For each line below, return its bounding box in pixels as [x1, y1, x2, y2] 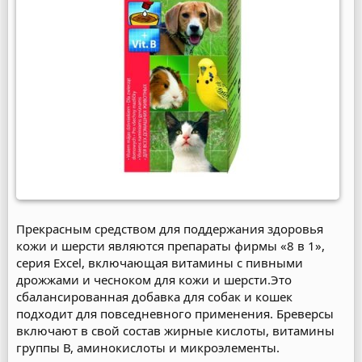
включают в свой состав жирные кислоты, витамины [16, 322, 335, 339]
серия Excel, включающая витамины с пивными [16, 254, 303, 271]
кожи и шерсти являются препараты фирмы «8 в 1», [16, 237, 325, 254]
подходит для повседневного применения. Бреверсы [16, 305, 334, 322]
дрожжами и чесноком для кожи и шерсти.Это [16, 271, 292, 288]
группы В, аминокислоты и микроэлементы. [16, 339, 280, 356]
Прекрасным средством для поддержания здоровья [16, 220, 323, 237]
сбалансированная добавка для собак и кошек [16, 288, 293, 305]
